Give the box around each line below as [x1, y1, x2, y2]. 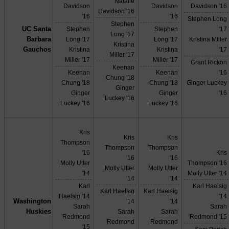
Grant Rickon [191, 59, 227, 66]
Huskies [26, 208, 51, 216]
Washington [13, 197, 51, 205]
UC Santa [21, 25, 51, 33]
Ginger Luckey [187, 79, 227, 86]
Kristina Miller [189, 36, 227, 43]
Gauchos [22, 45, 51, 54]
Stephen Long [188, 15, 227, 22]
